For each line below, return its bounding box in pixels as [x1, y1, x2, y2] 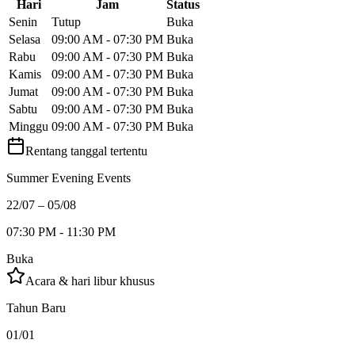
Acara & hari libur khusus [25, 274, 155, 288]
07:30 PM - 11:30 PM [6, 225, 116, 239]
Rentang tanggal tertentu [25, 144, 147, 158]
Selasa [9, 32, 40, 47]
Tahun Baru [6, 301, 66, 315]
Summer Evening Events [6, 171, 131, 185]
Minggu [9, 120, 48, 134]
